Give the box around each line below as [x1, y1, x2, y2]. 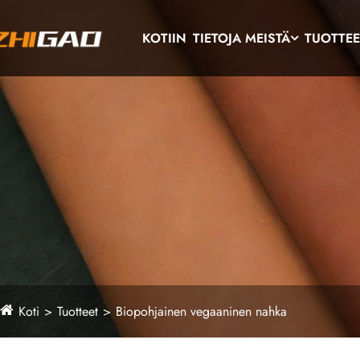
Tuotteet [57, 302, 98, 321]
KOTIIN [142, 29, 187, 47]
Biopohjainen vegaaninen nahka [116, 302, 287, 321]
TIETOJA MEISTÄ [193, 29, 291, 47]
